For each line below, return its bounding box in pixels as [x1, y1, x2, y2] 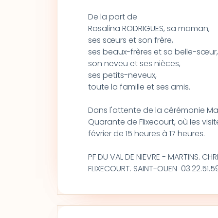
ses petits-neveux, [88, 70, 157, 81]
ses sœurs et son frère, [88, 35, 173, 46]
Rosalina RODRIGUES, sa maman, [88, 23, 210, 34]
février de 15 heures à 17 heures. [88, 128, 205, 139]
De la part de [88, 11, 137, 22]
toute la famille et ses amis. [88, 81, 190, 92]
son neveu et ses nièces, [88, 58, 181, 69]
